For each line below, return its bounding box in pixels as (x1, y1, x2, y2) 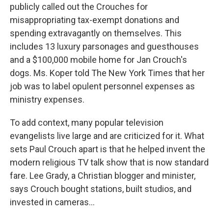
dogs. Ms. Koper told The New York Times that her (10, 68, 205, 78)
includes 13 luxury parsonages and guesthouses (10, 41, 199, 52)
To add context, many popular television (10, 117, 164, 128)
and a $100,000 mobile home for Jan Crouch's (10, 55, 187, 65)
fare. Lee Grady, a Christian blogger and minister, (10, 170, 195, 181)
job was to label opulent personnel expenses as (10, 81, 195, 91)
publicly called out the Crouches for (10, 1, 148, 12)
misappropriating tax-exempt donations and (10, 15, 179, 25)
